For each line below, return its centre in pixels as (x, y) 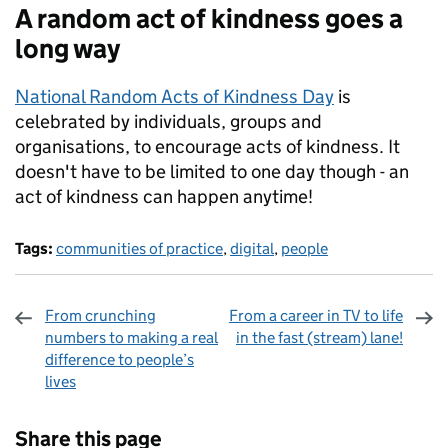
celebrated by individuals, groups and (168, 122)
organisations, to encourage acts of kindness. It (207, 147)
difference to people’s (119, 360)
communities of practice (139, 249)
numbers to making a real (131, 338)
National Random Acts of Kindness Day (174, 97)
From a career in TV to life (316, 316)
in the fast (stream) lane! (319, 338)
